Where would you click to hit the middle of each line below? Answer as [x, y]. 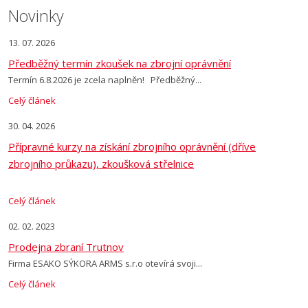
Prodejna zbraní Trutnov [66, 247]
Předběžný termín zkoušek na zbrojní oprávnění [120, 63]
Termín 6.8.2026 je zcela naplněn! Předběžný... [105, 80]
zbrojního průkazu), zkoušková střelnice [101, 164]
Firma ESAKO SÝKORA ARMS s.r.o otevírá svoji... [105, 263]
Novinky [36, 16]
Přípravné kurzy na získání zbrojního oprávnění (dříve [132, 146]
